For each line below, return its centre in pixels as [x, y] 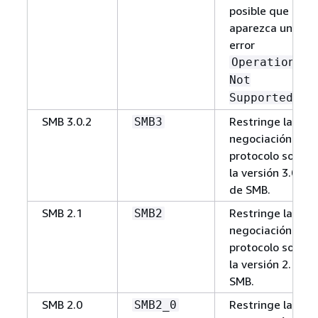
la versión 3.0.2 [268, 172]
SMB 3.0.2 [66, 121]
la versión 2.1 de [271, 264]
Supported [261, 97]
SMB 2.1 [62, 213]
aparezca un [261, 27]
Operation [263, 62]
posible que [259, 10]
